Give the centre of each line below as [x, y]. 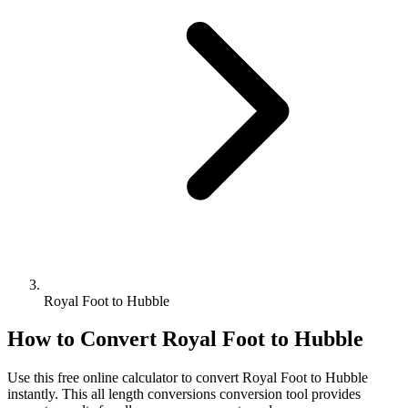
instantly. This [49, 394]
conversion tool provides [288, 394]
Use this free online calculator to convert [125, 378]
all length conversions [153, 394]
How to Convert [85, 339]
